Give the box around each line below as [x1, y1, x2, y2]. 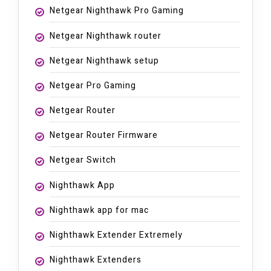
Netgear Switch [49, 154, 116, 167]
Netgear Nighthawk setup [49, 54, 159, 67]
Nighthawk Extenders [49, 253, 142, 267]
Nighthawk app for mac [49, 203, 149, 217]
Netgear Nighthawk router [49, 29, 162, 42]
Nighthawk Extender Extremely [49, 229, 183, 242]
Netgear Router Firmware [49, 129, 158, 142]
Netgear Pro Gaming [49, 79, 136, 92]
